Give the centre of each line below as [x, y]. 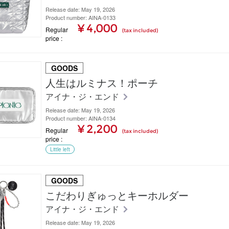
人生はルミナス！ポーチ [102, 82]
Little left [60, 149]
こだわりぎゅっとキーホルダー [117, 195]
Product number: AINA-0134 [81, 118]
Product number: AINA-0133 [81, 17]
